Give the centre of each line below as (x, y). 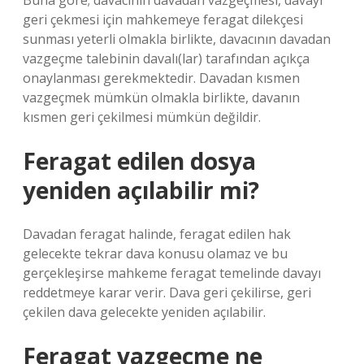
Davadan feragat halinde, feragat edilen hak (157, 234)
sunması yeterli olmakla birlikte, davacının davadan (177, 39)
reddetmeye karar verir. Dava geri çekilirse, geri (167, 292)
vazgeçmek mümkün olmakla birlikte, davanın (161, 97)
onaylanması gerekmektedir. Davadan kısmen (161, 78)
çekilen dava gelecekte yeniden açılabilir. (144, 312)
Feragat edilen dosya (139, 161)
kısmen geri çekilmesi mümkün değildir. (142, 117)
